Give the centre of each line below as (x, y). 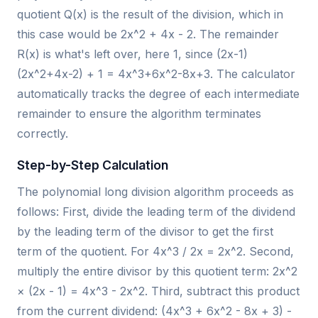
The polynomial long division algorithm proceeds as (155, 191)
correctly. (43, 133)
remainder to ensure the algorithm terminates (139, 113)
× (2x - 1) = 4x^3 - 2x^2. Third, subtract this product (158, 291)
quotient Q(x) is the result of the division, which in (150, 14)
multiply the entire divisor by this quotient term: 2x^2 (157, 271)
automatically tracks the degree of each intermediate (158, 93)
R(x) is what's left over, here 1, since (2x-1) (132, 54)
